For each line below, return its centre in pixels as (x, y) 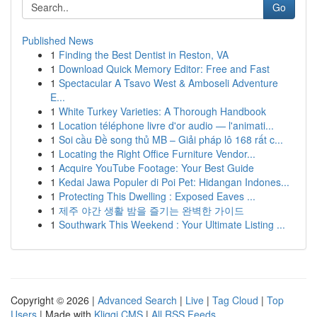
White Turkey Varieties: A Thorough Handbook (162, 111)
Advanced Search (137, 300)
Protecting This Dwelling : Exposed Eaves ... (157, 196)
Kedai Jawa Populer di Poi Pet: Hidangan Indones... (174, 182)
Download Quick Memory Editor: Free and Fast (164, 69)
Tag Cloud (235, 300)
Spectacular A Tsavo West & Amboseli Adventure (168, 83)
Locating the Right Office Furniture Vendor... (157, 154)
